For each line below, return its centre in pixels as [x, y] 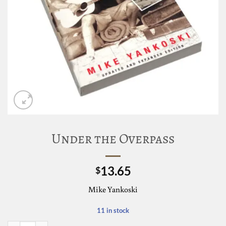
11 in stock [113, 210]
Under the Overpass [113, 139]
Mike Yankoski [113, 189]
